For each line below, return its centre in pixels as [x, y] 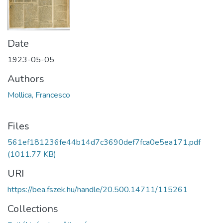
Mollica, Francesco [39, 95]
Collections [33, 209]
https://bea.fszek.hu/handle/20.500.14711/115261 [98, 189]
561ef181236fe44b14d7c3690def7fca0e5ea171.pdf [104, 142]
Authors [26, 79]
